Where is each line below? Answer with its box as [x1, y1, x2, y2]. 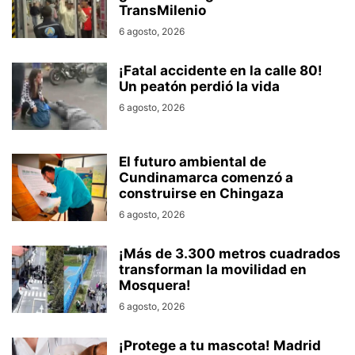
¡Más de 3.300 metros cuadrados [119, 246, 341, 262]
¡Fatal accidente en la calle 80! [119, 63, 323, 79]
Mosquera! [119, 277, 191, 294]
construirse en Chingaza [119, 185, 284, 202]
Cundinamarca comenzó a [119, 170, 293, 186]
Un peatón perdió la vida [119, 78, 280, 95]
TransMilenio [119, 2, 206, 19]
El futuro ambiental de [119, 154, 266, 170]
